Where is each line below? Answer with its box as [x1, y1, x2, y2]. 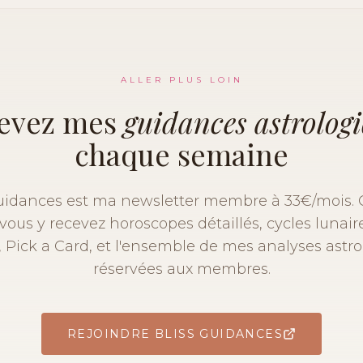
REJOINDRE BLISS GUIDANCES [67, 327, 283, 341]
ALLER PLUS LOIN [120, 75, 243, 85]
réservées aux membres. [92, 260, 271, 278]
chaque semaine [75, 135, 288, 173]
